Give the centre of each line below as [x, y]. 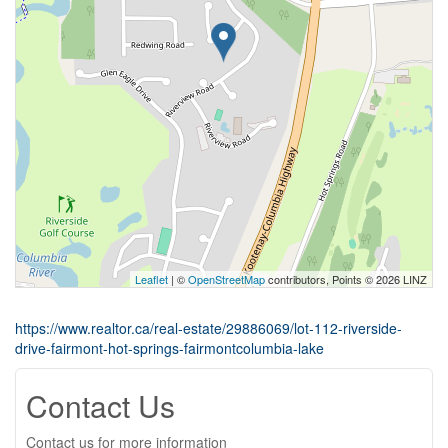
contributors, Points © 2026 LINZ [346, 278]
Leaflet [151, 278]
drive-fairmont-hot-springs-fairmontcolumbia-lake [169, 347]
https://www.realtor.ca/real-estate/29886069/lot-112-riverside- [208, 327]
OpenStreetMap [226, 278]
